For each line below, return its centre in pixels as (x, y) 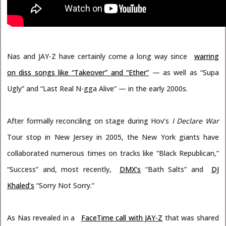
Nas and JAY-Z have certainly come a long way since (99, 56)
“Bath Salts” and (174, 169)
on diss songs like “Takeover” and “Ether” (78, 73)
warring (207, 56)
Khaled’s (21, 186)
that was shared (191, 218)
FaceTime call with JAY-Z (122, 218)
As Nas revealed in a (42, 218)
